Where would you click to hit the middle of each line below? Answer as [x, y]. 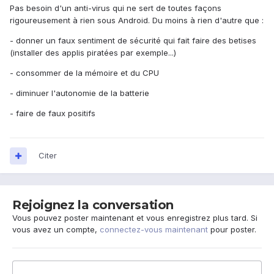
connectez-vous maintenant [154, 230]
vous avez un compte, [56, 230]
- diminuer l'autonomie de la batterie [80, 93]
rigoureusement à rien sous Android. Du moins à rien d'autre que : [137, 20]
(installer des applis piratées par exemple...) [93, 53]
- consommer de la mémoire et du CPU [84, 73]
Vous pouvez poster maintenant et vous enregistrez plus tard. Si [135, 218]
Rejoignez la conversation [93, 205]
